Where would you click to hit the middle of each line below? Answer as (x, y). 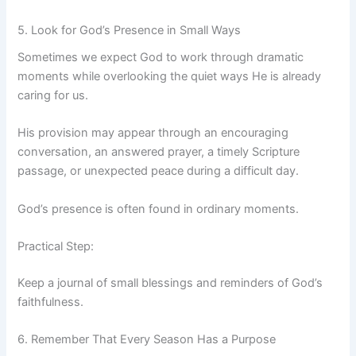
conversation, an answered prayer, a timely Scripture (159, 152)
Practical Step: (56, 247)
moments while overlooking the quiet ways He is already (170, 77)
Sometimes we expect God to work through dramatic (161, 58)
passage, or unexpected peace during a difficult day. (159, 171)
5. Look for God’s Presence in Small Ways (130, 30)
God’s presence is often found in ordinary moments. (159, 209)
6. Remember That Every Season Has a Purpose (147, 340)
